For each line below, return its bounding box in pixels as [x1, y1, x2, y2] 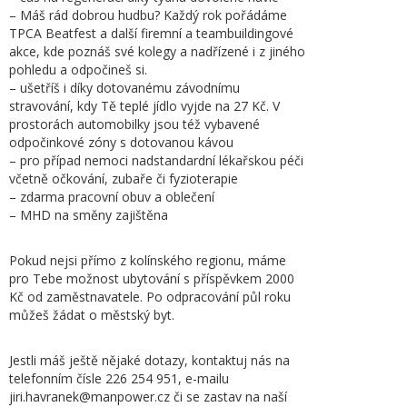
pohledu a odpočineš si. [9, 61, 147, 78]
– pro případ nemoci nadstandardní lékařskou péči [9, 152, 303, 169]
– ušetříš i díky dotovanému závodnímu [9, 79, 240, 96]
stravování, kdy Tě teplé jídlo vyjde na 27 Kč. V [9, 97, 280, 114]
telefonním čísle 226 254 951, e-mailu [9, 370, 229, 387]
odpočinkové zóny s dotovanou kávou [9, 134, 233, 151]
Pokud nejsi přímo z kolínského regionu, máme [9, 252, 286, 269]
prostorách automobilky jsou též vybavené [9, 115, 260, 133]
